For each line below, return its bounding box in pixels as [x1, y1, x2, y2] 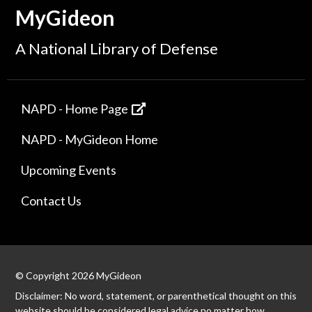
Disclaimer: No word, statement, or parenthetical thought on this [15, 290, 297, 302]
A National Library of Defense [15, 39, 218, 58]
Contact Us [21, 193, 81, 209]
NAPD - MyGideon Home [21, 132, 158, 148]
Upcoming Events [21, 162, 116, 178]
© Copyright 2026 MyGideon [15, 270, 141, 282]
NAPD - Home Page [21, 101, 128, 117]
